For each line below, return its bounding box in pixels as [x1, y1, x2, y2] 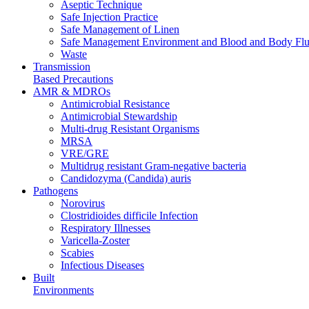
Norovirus [61, 197, 105, 209]
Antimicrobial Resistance [61, 97, 170, 110]
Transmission [33, 60, 90, 72]
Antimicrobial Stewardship [61, 110, 177, 122]
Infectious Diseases [61, 259, 144, 271]
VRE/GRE [61, 147, 109, 159]
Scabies [61, 246, 94, 259]
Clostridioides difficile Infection [61, 209, 198, 221]
